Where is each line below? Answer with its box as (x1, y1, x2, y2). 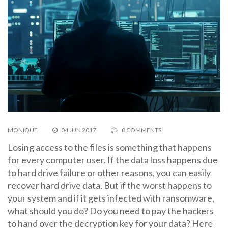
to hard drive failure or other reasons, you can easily (8, 167, 211, 179)
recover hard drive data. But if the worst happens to (8, 180, 212, 191)
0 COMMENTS (121, 126, 161, 134)
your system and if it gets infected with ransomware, (8, 192, 214, 204)
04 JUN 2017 (61, 126, 96, 134)
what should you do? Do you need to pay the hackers (8, 205, 214, 217)
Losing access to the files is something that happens (8, 141, 212, 153)
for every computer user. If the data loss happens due (8, 154, 218, 166)
